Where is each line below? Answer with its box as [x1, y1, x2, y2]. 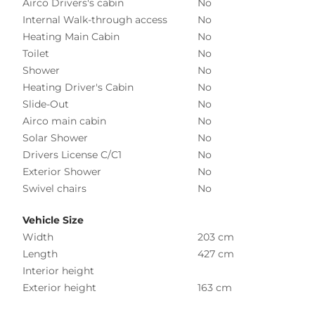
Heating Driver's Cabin [22, 80, 134, 94]
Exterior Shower [22, 165, 101, 178]
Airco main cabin [22, 114, 106, 127]
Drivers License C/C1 [22, 148, 122, 161]
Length [22, 247, 58, 260]
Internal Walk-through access [22, 13, 167, 26]
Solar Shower [22, 131, 88, 144]
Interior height [22, 264, 94, 277]
